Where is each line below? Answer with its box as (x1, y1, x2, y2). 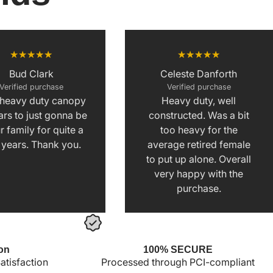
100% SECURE (143, 244, 213, 255)
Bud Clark (9, 67, 54, 80)
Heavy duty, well (161, 94, 236, 107)
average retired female (147, 138, 250, 151)
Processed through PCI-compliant (101, 255, 255, 268)
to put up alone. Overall (146, 152, 252, 165)
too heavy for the (160, 123, 238, 136)
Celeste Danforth (160, 67, 238, 80)
